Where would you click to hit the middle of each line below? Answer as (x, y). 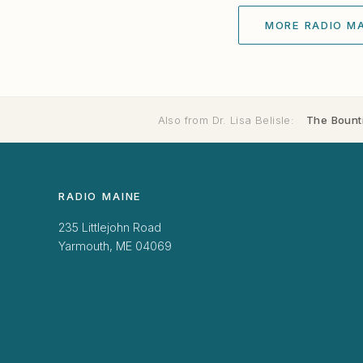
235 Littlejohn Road (110, 228)
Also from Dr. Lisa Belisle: (226, 120)
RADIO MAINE (100, 196)
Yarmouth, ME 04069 (115, 246)
